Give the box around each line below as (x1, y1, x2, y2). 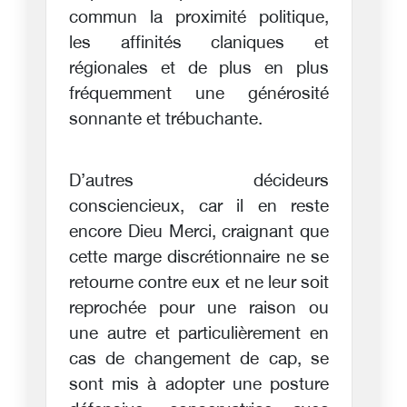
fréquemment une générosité (69, 84, 329, 105)
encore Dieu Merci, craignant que (69, 222, 329, 243)
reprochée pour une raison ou (69, 298, 329, 320)
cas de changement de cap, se (69, 349, 329, 371)
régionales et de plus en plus (69, 58, 329, 80)
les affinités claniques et (69, 33, 329, 55)
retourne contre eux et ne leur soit (69, 273, 329, 294)
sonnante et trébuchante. (69, 109, 263, 131)
